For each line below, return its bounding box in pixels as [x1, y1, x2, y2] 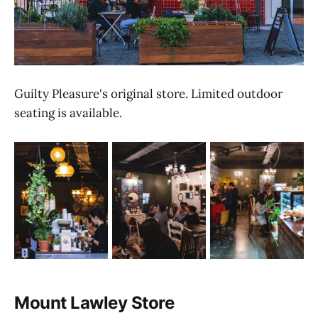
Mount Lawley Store [14, 292, 175, 313]
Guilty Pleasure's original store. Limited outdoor [14, 85, 283, 102]
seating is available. [14, 104, 122, 121]
